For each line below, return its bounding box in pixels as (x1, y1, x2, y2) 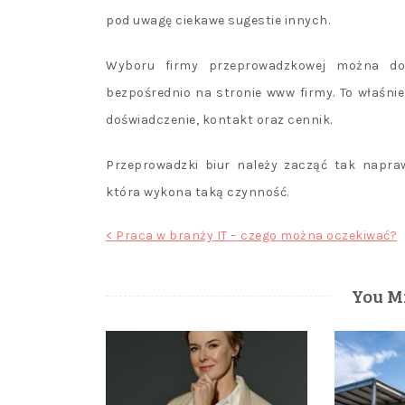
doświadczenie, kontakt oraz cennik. (106, 112, 333, 128)
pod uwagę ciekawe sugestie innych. (106, 13, 330, 29)
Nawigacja (91, 223, 201, 254)
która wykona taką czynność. (106, 184, 289, 201)
